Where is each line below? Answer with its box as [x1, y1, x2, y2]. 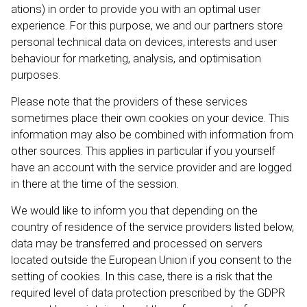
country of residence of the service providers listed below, [11, 221, 294, 234]
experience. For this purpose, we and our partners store [11, 19, 283, 32]
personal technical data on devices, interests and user [11, 36, 277, 49]
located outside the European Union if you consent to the [11, 254, 292, 267]
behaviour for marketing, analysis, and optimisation [11, 52, 261, 65]
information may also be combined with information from [11, 128, 293, 141]
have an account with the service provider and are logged [11, 161, 292, 174]
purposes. [11, 69, 60, 82]
